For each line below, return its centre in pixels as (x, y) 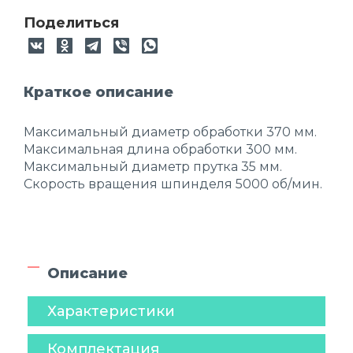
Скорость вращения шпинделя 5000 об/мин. (173, 184)
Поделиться (71, 23)
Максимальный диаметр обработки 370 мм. (170, 132)
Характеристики (111, 311)
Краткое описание (98, 92)
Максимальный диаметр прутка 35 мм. (153, 167)
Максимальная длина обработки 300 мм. (160, 149)
